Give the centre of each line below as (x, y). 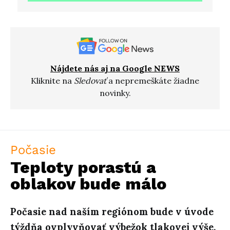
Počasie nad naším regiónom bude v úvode (112, 212)
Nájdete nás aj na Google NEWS (115, 69)
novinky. (115, 93)
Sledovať (90, 81)
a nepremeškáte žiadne (153, 81)
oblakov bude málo (88, 184)
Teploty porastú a (83, 168)
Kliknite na (52, 81)
